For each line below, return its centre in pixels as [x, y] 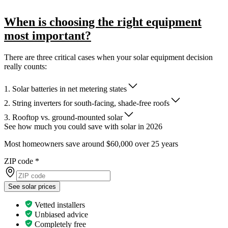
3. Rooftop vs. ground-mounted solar [63, 117]
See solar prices [32, 186]
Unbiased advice [60, 214]
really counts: [25, 66]
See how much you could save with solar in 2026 [83, 126]
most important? [48, 35]
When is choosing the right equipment [103, 22]
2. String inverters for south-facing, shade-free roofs [87, 103]
